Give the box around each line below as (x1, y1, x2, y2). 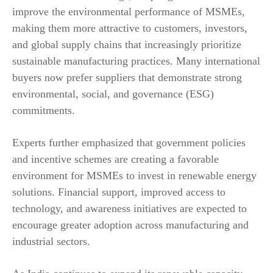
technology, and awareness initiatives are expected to (12, 202, 247, 214)
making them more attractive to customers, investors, (12, 21, 247, 34)
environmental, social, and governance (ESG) (12, 87, 214, 100)
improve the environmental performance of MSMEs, (12, 5, 245, 18)
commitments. (12, 104, 75, 116)
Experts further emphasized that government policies (12, 136, 246, 149)
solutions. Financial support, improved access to (12, 185, 225, 198)
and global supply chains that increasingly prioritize (12, 38, 241, 51)
